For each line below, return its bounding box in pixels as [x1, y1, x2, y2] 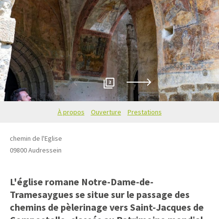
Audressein [28, 145, 62, 154]
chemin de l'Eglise [10, 133, 62, 143]
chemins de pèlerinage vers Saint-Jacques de [10, 200, 204, 213]
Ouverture [90, 107, 121, 116]
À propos [57, 107, 85, 116]
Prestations [127, 107, 162, 116]
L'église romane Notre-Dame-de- [10, 175, 153, 188]
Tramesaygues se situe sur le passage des [10, 188, 190, 200]
